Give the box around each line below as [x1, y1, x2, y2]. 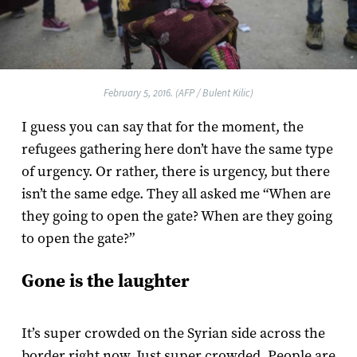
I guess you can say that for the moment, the [21, 118, 304, 137]
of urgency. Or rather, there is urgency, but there [21, 163, 330, 182]
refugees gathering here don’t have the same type [21, 140, 333, 159]
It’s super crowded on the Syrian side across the [21, 324, 325, 343]
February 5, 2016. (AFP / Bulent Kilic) [104, 87, 253, 100]
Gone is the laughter [21, 270, 190, 292]
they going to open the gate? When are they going [21, 207, 332, 226]
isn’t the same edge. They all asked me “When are [21, 185, 331, 204]
